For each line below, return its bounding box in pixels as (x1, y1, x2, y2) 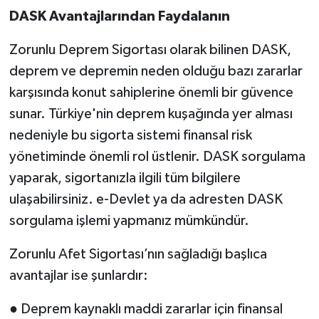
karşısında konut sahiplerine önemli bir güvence (9, 85, 293, 100)
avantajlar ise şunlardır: (9, 268, 148, 283)
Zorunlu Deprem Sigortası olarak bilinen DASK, (9, 42, 291, 57)
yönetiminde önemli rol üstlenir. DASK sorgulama (9, 149, 305, 164)
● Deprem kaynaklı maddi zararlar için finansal (9, 301, 283, 316)
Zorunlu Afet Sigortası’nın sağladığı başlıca (9, 246, 267, 261)
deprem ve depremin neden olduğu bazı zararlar (9, 63, 303, 78)
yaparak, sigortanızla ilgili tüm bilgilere (9, 170, 241, 185)
